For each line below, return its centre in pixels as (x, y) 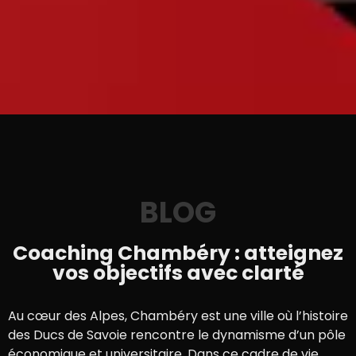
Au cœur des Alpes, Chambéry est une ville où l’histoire (178, 316)
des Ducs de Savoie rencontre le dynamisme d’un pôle (177, 335)
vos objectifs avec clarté (178, 273)
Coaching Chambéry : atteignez (178, 253)
